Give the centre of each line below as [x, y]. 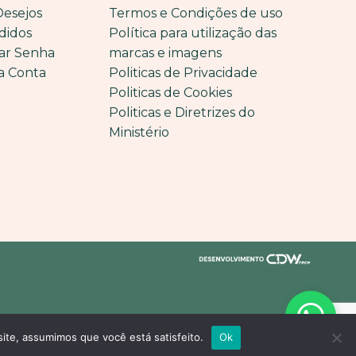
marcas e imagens [165, 52]
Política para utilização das [192, 33]
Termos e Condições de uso [195, 13]
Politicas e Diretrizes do [182, 112]
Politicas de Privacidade [183, 72]
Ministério [139, 132]
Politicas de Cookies [170, 92]
